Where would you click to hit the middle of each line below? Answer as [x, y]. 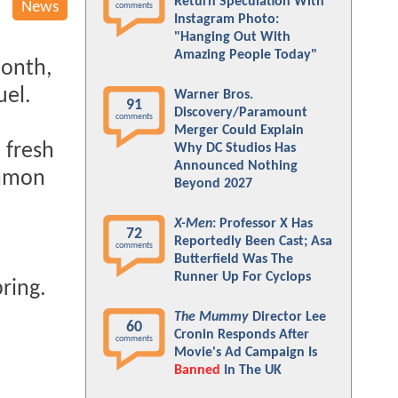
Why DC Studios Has [235, 148]
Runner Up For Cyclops [243, 277]
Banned [197, 370]
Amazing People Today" [246, 55]
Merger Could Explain [239, 131]
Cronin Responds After [242, 335]
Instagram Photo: [227, 20]
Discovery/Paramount [241, 113]
